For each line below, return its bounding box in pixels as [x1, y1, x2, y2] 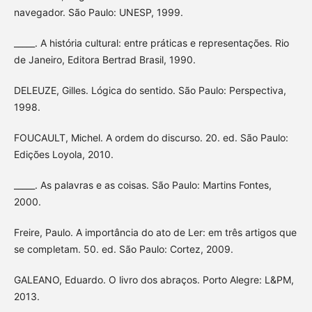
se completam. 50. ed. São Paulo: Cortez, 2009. [13, 243, 233, 256]
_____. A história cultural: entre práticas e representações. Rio [13, 37, 289, 49]
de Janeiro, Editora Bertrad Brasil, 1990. [13, 54, 196, 66]
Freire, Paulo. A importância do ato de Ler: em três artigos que [13, 226, 297, 239]
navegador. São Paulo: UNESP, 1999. [13, 6, 183, 19]
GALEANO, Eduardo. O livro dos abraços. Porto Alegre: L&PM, [13, 274, 294, 286]
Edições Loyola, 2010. [13, 148, 114, 161]
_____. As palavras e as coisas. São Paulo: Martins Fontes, [13, 179, 272, 192]
